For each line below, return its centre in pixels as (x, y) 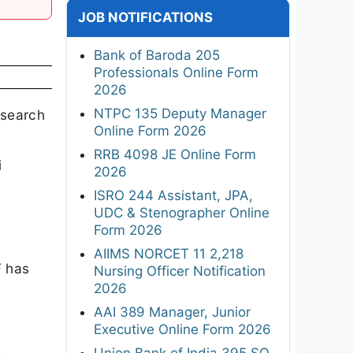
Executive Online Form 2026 (182, 329)
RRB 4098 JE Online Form (175, 154)
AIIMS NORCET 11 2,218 (169, 253)
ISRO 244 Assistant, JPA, (173, 195)
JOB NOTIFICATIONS (145, 17)
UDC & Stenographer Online (182, 212)
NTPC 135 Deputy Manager (180, 113)
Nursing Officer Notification (180, 271)
